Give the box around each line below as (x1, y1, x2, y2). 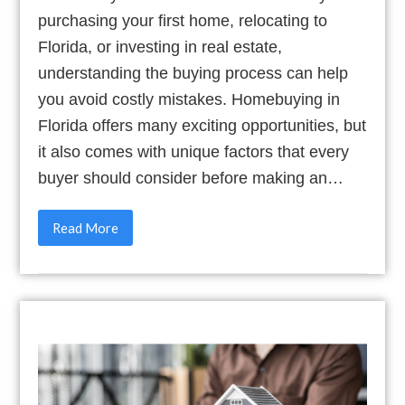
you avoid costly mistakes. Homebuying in (38, 90, 341, 108)
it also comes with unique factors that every (38, 143, 350, 161)
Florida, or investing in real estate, (38, 38, 283, 56)
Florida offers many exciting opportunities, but (38, 117, 367, 135)
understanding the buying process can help (38, 64, 349, 82)
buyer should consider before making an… (38, 169, 344, 187)
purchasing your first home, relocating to (38, 12, 328, 30)
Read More (52, 219, 119, 236)
